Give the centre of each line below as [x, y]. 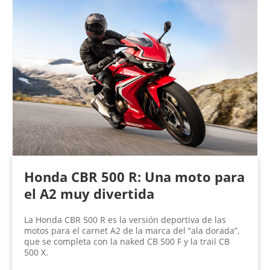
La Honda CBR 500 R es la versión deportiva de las [125, 220]
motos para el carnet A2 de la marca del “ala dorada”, [132, 231]
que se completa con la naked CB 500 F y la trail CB [127, 242]
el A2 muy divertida [89, 194]
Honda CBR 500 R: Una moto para [134, 177]
